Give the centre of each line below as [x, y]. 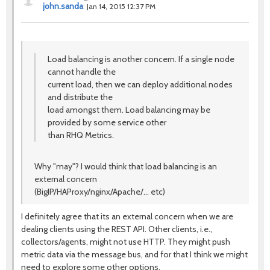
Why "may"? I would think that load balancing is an [126, 166]
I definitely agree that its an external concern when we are [127, 216]
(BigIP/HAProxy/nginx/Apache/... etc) [100, 192]
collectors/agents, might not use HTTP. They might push [126, 242]
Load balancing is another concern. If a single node [141, 59]
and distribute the [80, 97]
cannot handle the [82, 72]
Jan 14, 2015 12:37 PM [121, 6]
